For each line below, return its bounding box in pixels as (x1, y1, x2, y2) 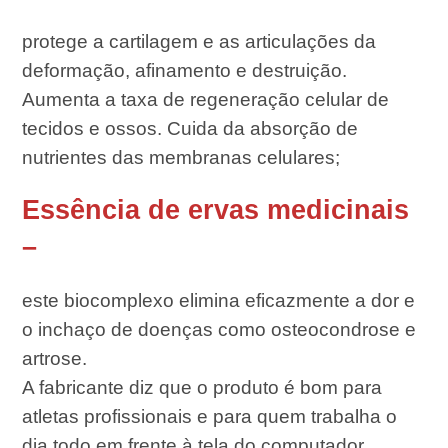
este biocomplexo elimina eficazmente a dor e (22, 290, 416, 312)
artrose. (22, 348, 88, 370)
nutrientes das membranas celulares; (22, 147, 341, 169)
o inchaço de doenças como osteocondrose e (22, 319, 417, 341)
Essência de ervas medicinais (22, 195, 410, 226)
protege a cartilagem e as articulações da (22, 31, 377, 53)
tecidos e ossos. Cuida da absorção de (22, 118, 359, 140)
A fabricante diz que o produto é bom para (22, 377, 383, 399)
